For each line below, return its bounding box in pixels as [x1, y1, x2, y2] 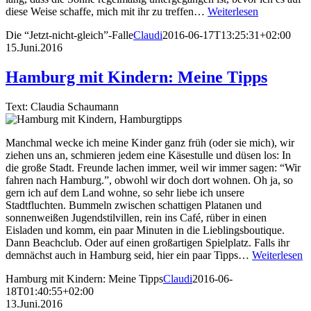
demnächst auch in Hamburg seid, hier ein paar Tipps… [6, 249, 252, 261]
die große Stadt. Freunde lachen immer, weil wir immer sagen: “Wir [6, 161, 301, 174]
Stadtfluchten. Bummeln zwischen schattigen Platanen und [6, 199, 262, 211]
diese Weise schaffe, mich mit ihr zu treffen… [6, 5, 208, 17]
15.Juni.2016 [6, 41, 62, 53]
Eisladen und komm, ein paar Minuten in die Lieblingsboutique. [6, 224, 285, 236]
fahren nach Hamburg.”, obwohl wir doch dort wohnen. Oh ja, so [6, 174, 293, 186]
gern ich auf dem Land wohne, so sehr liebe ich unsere [6, 186, 244, 199]
